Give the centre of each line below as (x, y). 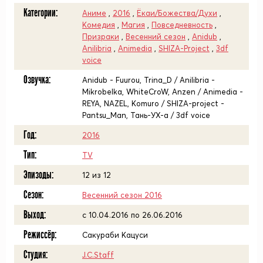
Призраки (101, 36)
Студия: (36, 255)
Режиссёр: (40, 235)
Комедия (99, 25)
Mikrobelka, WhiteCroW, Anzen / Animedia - (163, 92)
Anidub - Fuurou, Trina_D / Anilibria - (149, 80)
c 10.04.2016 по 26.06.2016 (132, 215)
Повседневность (182, 25)
